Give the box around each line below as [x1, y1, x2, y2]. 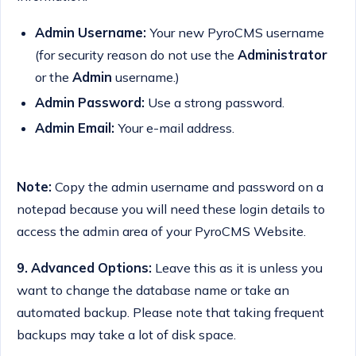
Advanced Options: [31, 259, 155, 276]
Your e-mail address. [114, 119, 234, 136]
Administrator [237, 46, 327, 63]
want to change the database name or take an [17, 281, 289, 298]
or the [34, 68, 72, 85]
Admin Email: [34, 119, 114, 136]
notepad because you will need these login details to [17, 200, 325, 217]
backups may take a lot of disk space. [17, 326, 236, 342]
